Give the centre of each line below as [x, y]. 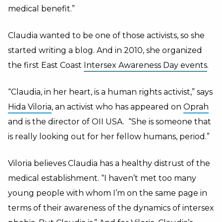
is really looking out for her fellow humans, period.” [109, 137]
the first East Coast [46, 65]
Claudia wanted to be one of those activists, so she [106, 35]
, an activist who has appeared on [117, 107]
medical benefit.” [41, 9]
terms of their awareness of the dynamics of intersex [111, 208]
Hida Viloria [30, 107]
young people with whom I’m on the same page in [108, 193]
